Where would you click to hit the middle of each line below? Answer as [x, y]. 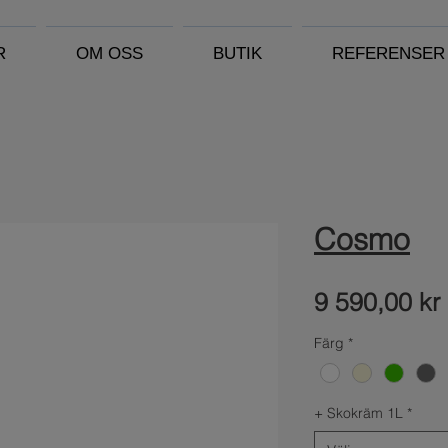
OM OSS [109, 53]
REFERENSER [388, 53]
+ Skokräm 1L [358, 413]
